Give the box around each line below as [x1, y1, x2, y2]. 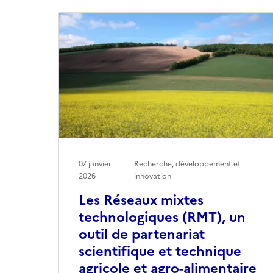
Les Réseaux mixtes [79, 190, 204, 210]
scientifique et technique [79, 241, 241, 261]
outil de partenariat [79, 224, 205, 244]
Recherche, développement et [134, 158, 241, 169]
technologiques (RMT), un [79, 207, 246, 227]
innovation [134, 170, 172, 182]
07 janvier [79, 158, 112, 169]
